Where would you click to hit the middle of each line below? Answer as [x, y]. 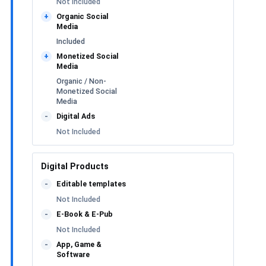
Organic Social [83, 16]
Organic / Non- [81, 81]
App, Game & [79, 244]
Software [73, 254]
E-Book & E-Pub [85, 214]
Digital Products [75, 166]
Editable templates [91, 183]
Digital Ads [76, 116]
